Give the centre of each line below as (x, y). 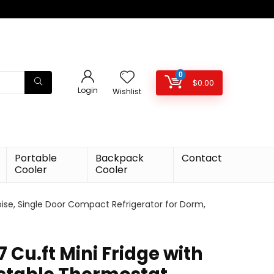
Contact (202, 158)
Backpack (120, 158)
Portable (35, 158)
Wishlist (127, 91)
